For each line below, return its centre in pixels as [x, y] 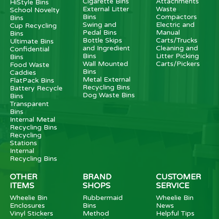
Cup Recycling [33, 25]
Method [96, 213]
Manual [168, 32]
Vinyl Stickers [32, 213]
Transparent [29, 104]
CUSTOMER [178, 177]
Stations [23, 143]
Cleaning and [177, 48]
